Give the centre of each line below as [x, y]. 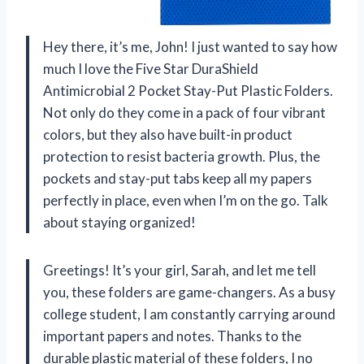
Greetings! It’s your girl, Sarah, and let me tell [180, 270]
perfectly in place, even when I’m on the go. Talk [186, 200]
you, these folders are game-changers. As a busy [189, 292]
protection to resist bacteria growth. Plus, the [182, 156]
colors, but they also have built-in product [168, 134]
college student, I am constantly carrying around [189, 314]
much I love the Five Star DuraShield [151, 68]
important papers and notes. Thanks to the [172, 336]
